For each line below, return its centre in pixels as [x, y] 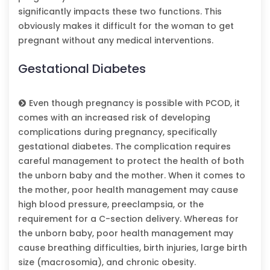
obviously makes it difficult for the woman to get [126, 26]
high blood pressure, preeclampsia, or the [111, 204]
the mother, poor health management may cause [128, 190]
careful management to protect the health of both [131, 161]
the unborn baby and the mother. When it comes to [132, 175]
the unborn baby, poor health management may [126, 233]
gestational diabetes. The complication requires [124, 146]
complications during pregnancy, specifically [118, 132]
